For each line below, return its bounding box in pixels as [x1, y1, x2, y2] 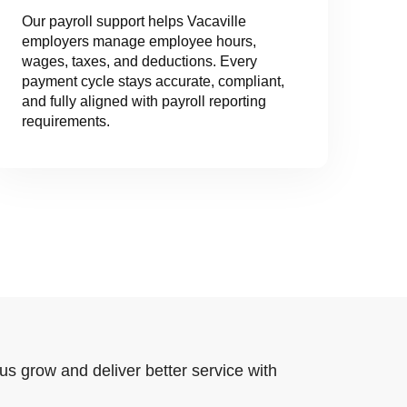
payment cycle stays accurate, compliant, [21, 74, 284, 90]
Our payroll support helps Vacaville [21, 14, 246, 30]
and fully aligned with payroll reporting [21, 94, 266, 110]
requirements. [21, 114, 110, 130]
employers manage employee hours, [21, 34, 256, 50]
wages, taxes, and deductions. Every [21, 54, 257, 70]
